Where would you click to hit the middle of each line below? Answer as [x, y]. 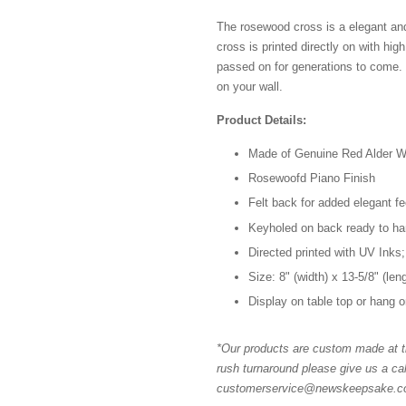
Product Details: [261, 120]
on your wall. [250, 87]
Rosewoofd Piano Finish [312, 179]
